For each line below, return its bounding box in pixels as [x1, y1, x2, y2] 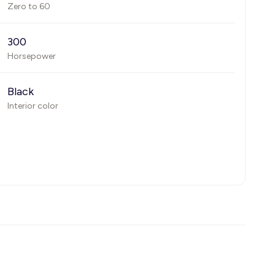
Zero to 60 [7, 1, 50, 12]
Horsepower [7, 51, 56, 61]
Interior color [7, 101, 58, 111]
